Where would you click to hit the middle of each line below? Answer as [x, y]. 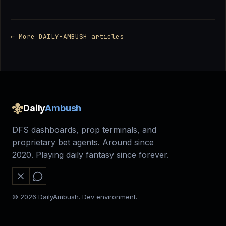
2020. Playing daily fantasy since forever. [91, 155]
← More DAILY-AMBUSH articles [67, 37]
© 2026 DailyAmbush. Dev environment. [75, 197]
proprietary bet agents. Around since [83, 143]
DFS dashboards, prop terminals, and [84, 130]
